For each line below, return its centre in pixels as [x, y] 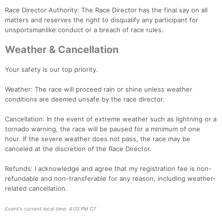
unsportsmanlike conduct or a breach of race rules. [84, 30]
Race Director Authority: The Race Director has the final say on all [106, 10]
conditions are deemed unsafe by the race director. [85, 99]
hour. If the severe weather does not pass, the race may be [98, 139]
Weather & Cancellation [62, 50]
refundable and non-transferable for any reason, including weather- [110, 179]
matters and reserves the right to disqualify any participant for [102, 20]
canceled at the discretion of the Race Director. [78, 149]
